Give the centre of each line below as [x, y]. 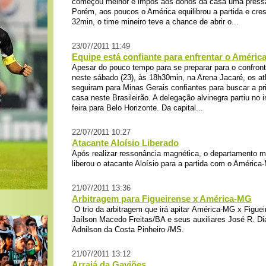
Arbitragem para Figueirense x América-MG [162, 199]
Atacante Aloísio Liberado [125, 143]
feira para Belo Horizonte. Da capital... [137, 108]
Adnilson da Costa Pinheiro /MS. [128, 229]
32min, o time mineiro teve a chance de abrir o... [155, 22]
